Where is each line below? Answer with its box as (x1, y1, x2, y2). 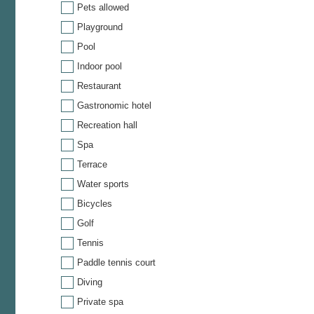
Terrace (77, 158, 107, 170)
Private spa (77, 296, 123, 307)
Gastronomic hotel (77, 100, 151, 111)
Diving (77, 276, 102, 287)
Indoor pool (77, 60, 122, 71)
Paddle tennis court (77, 257, 156, 268)
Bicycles (77, 198, 112, 209)
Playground (77, 21, 123, 32)
